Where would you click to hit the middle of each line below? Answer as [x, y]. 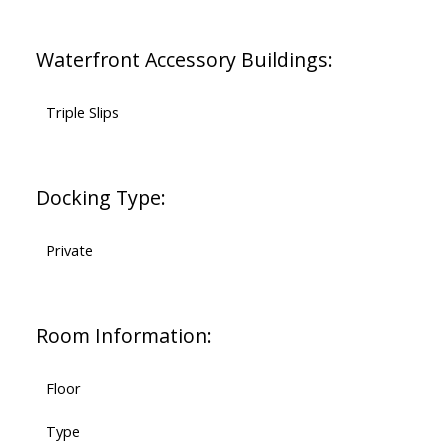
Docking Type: [100, 198]
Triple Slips [82, 112]
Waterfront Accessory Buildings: [184, 60]
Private [69, 250]
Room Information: [123, 336]
